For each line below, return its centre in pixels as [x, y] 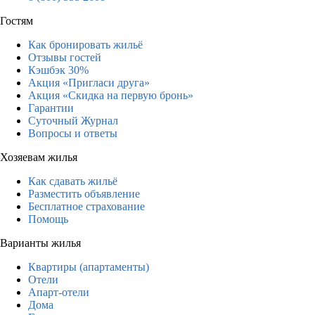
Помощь [48, 219]
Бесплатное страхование [86, 206]
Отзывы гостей [65, 57]
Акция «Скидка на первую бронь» [111, 95]
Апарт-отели [59, 292]
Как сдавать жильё [73, 181]
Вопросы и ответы [73, 133]
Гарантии [51, 108]
